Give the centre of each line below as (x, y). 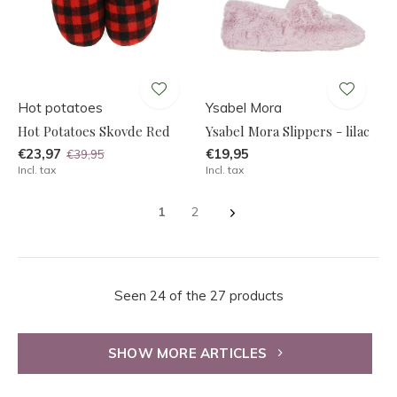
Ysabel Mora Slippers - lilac (287, 132)
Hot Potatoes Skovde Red (94, 132)
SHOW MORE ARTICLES (189, 354)
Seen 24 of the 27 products (198, 296)
